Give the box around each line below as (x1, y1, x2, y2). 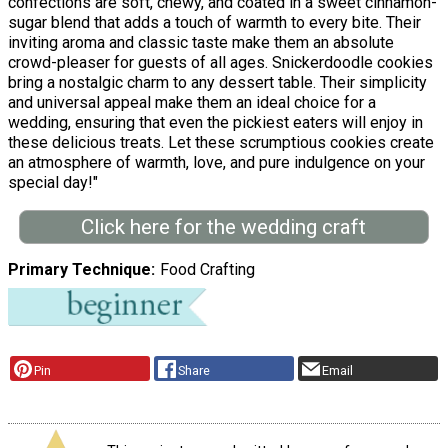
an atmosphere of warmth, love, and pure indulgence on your (8, 152, 425, 172)
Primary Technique (8, 260, 151, 280)
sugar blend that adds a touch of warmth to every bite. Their (8, 12, 421, 32)
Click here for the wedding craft (81, 214, 367, 239)
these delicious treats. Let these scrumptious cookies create (8, 132, 434, 152)
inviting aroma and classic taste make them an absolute (8, 32, 394, 52)
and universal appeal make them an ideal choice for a (8, 92, 376, 112)
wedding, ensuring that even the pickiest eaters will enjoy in (8, 112, 423, 132)
